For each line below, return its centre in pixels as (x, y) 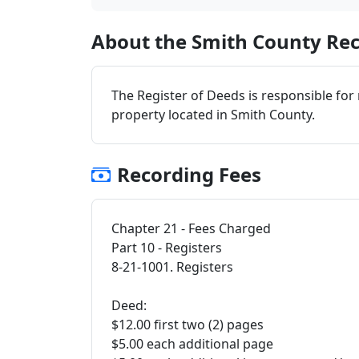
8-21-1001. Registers (172, 267)
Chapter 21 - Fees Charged (191, 228)
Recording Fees (189, 174)
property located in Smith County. (213, 115)
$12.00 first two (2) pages (188, 325)
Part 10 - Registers (167, 248)
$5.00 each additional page (192, 344)
